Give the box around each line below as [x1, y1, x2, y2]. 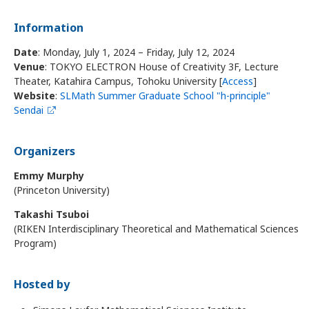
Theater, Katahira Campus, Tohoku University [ [13, 74, 222, 88]
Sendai [13, 103, 43, 117]
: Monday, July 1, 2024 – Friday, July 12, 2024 [37, 46, 235, 59]
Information [13, 20, 83, 35]
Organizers [13, 143, 75, 159]
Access [221, 74, 253, 88]
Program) [13, 237, 57, 250]
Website [13, 89, 55, 102]
